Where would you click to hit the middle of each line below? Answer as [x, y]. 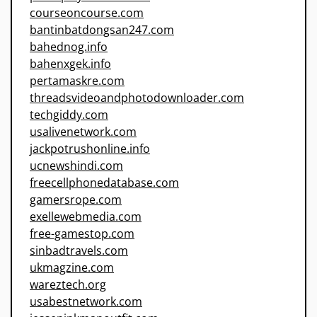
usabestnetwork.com [86, 302]
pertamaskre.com [77, 81]
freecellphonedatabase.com [104, 183]
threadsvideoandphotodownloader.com [137, 98]
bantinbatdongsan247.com [102, 30]
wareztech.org [68, 285]
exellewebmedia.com [86, 217]
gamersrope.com [76, 200]
